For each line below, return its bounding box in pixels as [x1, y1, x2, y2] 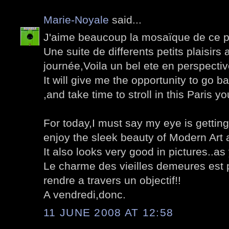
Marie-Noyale [43, 13, 109, 26]
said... [109, 13, 142, 26]
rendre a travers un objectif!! [43, 174, 181, 187]
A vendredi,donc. [43, 189, 126, 201]
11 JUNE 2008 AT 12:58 [43, 206, 174, 218]
